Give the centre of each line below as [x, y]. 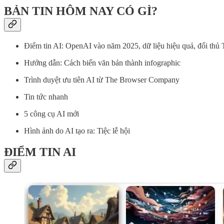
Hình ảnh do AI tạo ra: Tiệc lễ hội [77, 131]
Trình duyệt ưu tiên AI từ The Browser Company [102, 80]
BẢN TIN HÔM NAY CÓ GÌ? [81, 11]
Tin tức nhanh [46, 97]
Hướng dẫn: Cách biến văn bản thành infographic [102, 63]
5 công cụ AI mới [51, 114]
